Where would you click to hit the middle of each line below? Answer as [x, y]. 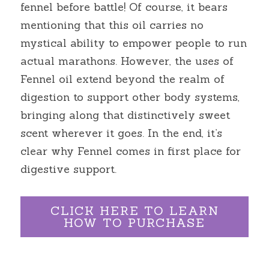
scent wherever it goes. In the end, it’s [121, 133]
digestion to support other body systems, [130, 97]
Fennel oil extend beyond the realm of [122, 79]
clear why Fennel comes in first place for [131, 151]
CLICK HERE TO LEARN [134, 210]
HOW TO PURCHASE [134, 222]
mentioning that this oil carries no [112, 25]
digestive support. [68, 169]
